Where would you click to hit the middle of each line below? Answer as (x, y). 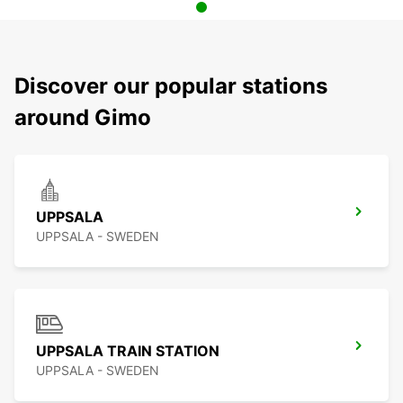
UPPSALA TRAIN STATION (128, 351)
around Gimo (83, 118)
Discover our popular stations (171, 86)
